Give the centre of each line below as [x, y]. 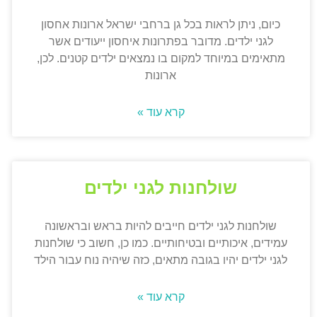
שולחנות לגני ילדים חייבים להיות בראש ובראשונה [161, 226]
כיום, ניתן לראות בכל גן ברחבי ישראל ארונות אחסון [161, 25]
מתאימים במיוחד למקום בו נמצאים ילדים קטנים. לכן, [161, 59]
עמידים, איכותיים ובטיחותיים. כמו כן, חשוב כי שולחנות [161, 243]
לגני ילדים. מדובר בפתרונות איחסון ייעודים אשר [161, 42]
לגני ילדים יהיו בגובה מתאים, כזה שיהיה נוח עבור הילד [161, 260]
